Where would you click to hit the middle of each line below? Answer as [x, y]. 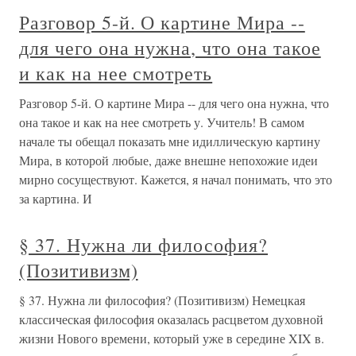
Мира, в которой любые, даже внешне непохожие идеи [168, 160]
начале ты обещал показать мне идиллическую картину [170, 141]
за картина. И [56, 198]
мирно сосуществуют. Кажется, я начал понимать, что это [176, 179]
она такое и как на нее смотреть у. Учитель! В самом [162, 122]
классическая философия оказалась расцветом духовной [171, 319]
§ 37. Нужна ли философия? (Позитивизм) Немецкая [162, 300]
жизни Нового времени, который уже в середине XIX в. [172, 338]
